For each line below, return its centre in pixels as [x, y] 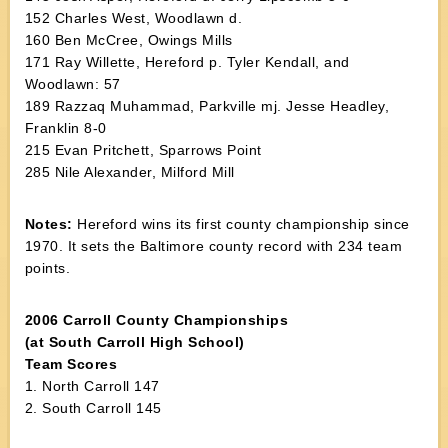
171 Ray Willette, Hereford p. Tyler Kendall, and [187, 62]
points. [47, 268]
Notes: [48, 224]
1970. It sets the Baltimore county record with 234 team [213, 246]
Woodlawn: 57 [72, 84]
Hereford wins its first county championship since [241, 224]
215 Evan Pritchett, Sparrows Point [143, 150]
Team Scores [71, 364]
